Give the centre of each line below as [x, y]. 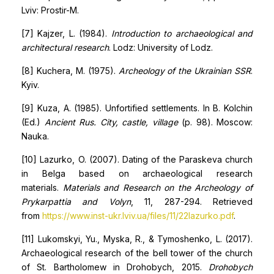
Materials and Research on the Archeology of [158, 187]
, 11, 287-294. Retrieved [192, 202]
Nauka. [35, 136]
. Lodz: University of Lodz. [161, 47]
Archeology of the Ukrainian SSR [184, 71]
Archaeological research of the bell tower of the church [137, 253]
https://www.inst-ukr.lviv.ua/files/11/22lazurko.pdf [138, 216]
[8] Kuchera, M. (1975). [70, 71]
